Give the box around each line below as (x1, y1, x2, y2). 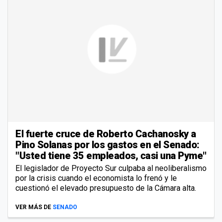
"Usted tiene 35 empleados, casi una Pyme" (15, 149, 207, 162)
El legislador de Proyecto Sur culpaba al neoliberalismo (15, 163, 207, 173)
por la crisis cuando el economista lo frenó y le (15, 173, 177, 183)
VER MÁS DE (15, 203, 51, 211)
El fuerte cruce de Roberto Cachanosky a (15, 127, 196, 140)
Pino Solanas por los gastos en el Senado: (15, 138, 200, 151)
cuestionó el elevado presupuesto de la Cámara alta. (15, 183, 196, 193)
